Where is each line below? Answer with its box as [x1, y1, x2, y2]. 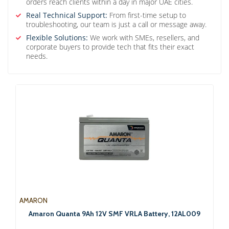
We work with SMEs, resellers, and [88, 32, 199, 42]
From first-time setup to [107, 10, 186, 20]
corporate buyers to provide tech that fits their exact [26, 41, 194, 52]
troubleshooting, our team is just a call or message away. [26, 19, 207, 29]
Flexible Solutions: [26, 32, 88, 42]
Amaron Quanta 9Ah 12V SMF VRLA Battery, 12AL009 [29, 209, 200, 218]
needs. [26, 51, 48, 61]
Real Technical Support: [26, 10, 107, 20]
